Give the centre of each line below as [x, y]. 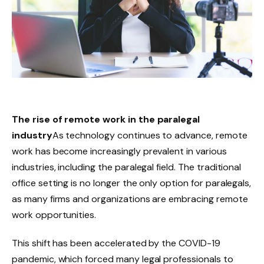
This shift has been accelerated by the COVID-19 [116, 243]
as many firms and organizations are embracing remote [130, 199]
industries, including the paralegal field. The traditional [127, 167]
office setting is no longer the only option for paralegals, [132, 183]
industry [32, 136]
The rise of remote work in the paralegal [106, 120]
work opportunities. [54, 215]
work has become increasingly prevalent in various [119, 151]
